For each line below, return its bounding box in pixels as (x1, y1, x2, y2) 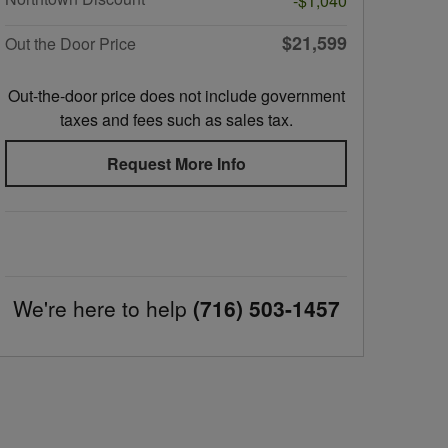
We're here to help (12, 293, 187, 324)
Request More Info (106, 152, 246, 176)
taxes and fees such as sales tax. (59, 108, 293, 131)
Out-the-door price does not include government (7, 84, 345, 107)
